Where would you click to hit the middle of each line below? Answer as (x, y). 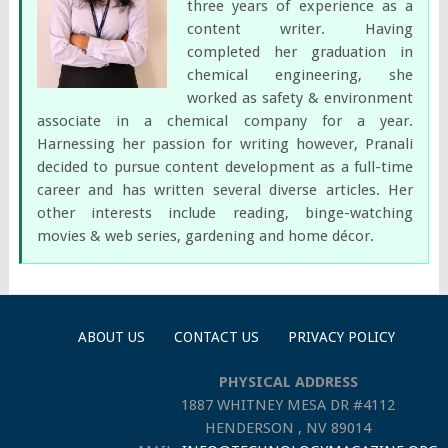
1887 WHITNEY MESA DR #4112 (288, 404)
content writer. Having (300, 28)
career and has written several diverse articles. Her (225, 189)
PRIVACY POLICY (341, 336)
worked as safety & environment (300, 97)
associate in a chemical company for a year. (225, 120)
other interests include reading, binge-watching (225, 212)
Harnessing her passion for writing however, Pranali (225, 143)
